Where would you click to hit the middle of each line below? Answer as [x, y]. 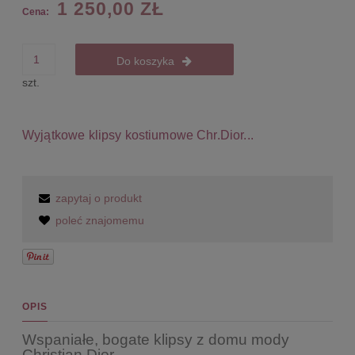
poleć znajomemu [100, 221]
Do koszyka [146, 61]
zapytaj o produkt [99, 198]
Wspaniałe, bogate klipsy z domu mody [156, 339]
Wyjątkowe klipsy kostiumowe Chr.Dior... [138, 136]
